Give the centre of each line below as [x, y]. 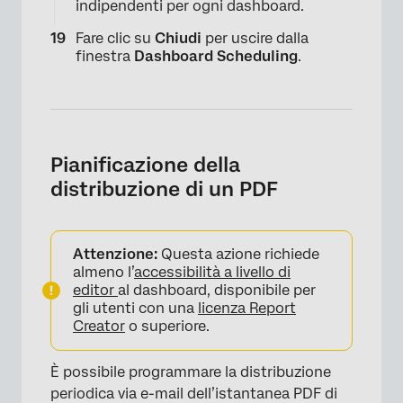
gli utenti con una [135, 308]
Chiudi [178, 38]
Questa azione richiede [238, 254]
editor [95, 290]
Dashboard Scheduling [216, 56]
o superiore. [167, 326]
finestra [105, 56]
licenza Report [247, 308]
